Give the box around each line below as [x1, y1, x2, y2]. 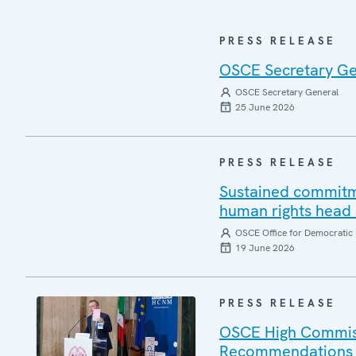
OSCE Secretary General [235, 86, 339, 99]
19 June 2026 [235, 242, 295, 254]
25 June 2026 [235, 101, 295, 114]
